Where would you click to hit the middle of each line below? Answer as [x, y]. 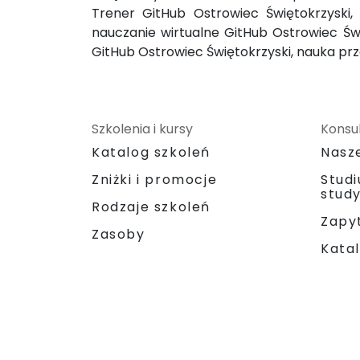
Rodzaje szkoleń [151, 207]
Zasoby [119, 234]
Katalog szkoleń [151, 152]
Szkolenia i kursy [142, 129]
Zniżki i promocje [155, 179]
